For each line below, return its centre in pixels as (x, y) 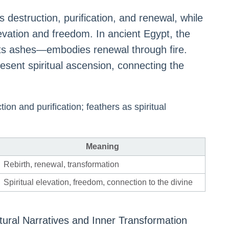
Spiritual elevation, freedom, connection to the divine (98, 182)
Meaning (102, 147)
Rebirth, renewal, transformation (61, 165)
